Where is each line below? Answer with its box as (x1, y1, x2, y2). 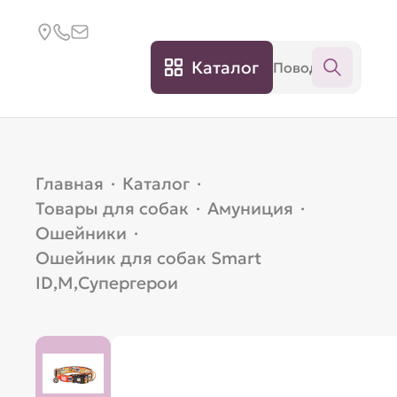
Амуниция (207, 198, 294, 219)
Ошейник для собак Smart (35, 247, 262, 269)
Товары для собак (35, 198, 190, 219)
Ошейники (35, 222, 128, 244)
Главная (35, 173, 105, 194)
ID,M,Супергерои (35, 272, 179, 293)
